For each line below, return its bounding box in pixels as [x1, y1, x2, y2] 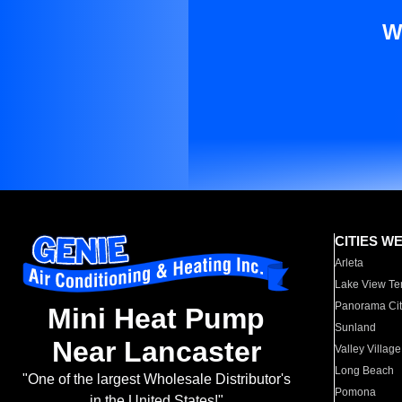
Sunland [335, 321, 377, 334]
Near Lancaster [51, 336, 261, 369]
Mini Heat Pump [48, 302, 265, 336]
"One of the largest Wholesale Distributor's [22, 371, 291, 388]
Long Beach [335, 364, 395, 377]
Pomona [335, 386, 377, 398]
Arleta [335, 257, 364, 269]
